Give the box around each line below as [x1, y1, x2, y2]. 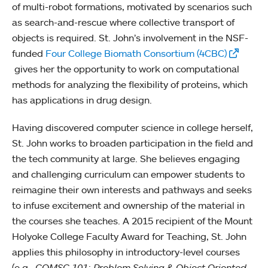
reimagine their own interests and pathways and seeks [12, 184, 252, 196]
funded [12, 47, 45, 59]
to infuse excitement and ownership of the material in [12, 199, 245, 211]
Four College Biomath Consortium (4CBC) [45, 47, 227, 59]
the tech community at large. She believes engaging [12, 153, 240, 165]
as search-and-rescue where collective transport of [12, 16, 234, 28]
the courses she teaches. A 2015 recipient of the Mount [12, 215, 252, 227]
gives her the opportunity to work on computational [12, 63, 239, 75]
